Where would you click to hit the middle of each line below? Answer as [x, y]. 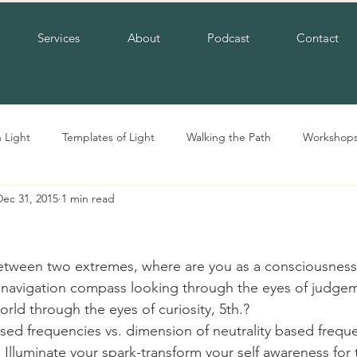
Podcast [228, 38]
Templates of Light [108, 137]
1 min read [88, 198]
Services [59, 38]
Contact [317, 38]
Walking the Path [229, 137]
